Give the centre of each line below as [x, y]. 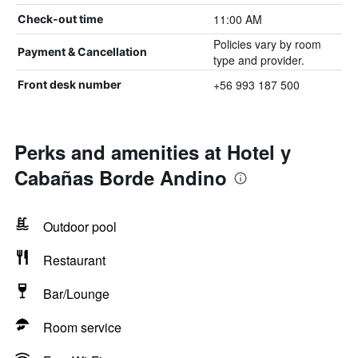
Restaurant [74, 260]
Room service [82, 327]
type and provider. [259, 60]
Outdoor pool [80, 227]
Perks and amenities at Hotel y [153, 152]
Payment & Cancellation [82, 52]
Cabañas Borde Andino [121, 177]
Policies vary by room [267, 44]
